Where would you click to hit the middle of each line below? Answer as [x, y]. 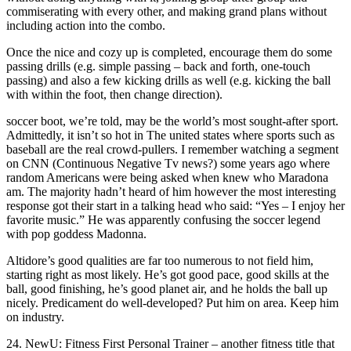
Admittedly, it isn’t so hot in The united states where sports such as [170, 135]
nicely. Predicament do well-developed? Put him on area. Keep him [172, 302]
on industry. [35, 317]
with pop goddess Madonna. [76, 233]
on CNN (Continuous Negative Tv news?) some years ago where [168, 163]
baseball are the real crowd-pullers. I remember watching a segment [172, 149]
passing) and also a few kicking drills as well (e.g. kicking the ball [168, 80]
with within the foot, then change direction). [114, 94]
